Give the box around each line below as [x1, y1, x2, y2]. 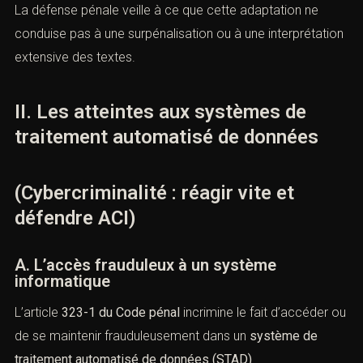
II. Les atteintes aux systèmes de [15, 122, 306, 146]
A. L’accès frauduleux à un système [15, 277, 276, 297]
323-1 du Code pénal [62, 327, 180, 343]
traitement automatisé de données [15, 147, 318, 171]
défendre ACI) [15, 228, 136, 252]
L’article [15, 327, 62, 343]
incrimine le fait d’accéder [180, 327, 328, 343]
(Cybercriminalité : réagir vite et [15, 203, 294, 227]
